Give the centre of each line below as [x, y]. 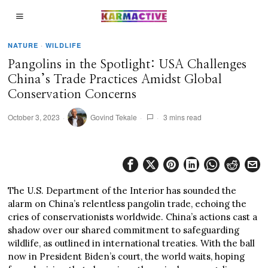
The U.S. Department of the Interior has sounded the [122, 191]
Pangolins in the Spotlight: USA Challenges [127, 64]
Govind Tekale [114, 117]
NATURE [23, 45]
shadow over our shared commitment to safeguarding [124, 230]
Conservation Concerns [72, 94]
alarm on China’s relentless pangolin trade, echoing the [127, 204]
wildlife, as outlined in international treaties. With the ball [132, 243]
